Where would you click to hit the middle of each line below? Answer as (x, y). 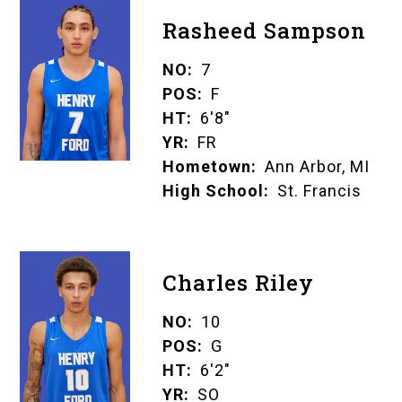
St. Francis (319, 191)
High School (213, 191)
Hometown (206, 167)
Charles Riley (238, 283)
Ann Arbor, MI (317, 167)
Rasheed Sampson (264, 31)
